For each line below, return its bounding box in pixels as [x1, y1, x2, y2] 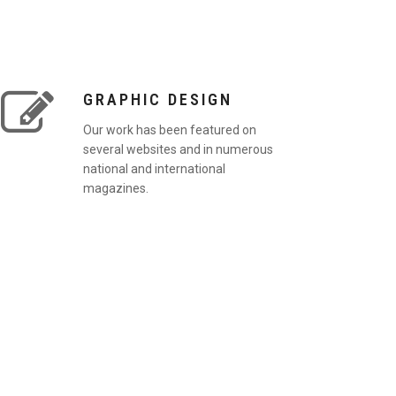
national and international [82, 161, 225, 176]
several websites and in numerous [82, 141, 273, 156]
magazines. [82, 180, 148, 195]
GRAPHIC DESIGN [82, 90, 232, 110]
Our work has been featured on [82, 122, 256, 137]
